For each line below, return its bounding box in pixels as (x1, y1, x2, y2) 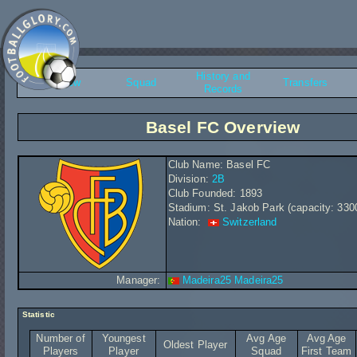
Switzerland (222, 216, 277, 228)
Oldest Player (163, 339, 228, 351)
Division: (167, 173, 212, 185)
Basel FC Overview (145, 118, 300, 136)
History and (196, 70, 250, 82)
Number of (36, 332, 85, 344)
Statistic (19, 310, 55, 319)
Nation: (167, 216, 208, 228)
